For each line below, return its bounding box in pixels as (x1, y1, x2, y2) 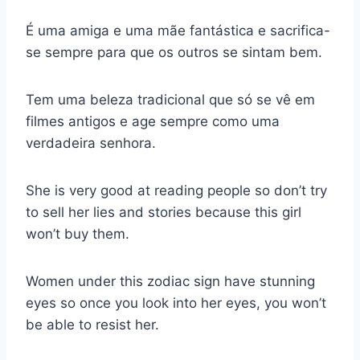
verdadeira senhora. (26, 135, 156, 152)
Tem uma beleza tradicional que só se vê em (26, 92, 315, 108)
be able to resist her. (26, 317, 159, 333)
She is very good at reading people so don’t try (26, 182, 327, 199)
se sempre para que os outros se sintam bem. (26, 44, 322, 61)
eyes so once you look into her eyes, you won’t (26, 295, 326, 312)
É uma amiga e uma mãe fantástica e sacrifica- (26, 22, 330, 39)
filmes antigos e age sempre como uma (26, 113, 280, 130)
